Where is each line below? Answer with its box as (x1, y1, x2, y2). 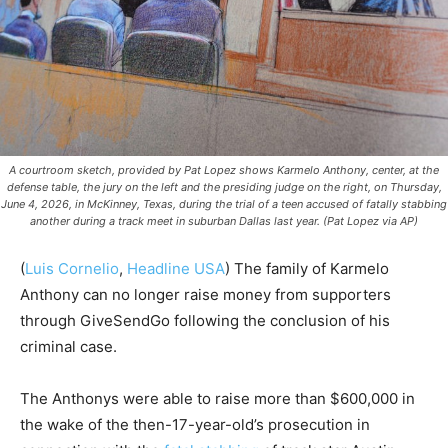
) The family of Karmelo (225, 259, 389, 279)
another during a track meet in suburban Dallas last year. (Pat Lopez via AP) (30, 214, 418, 229)
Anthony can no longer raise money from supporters (20, 285, 391, 305)
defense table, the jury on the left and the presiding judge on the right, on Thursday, (6, 180, 442, 195)
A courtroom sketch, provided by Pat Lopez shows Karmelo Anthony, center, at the (9, 163, 439, 178)
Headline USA (127, 259, 225, 279)
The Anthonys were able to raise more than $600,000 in (20, 389, 415, 409)
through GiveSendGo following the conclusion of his (20, 311, 390, 331)
